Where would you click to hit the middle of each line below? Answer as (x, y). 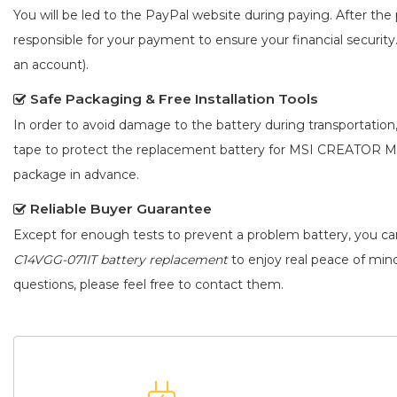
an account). (51, 65)
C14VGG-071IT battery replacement (121, 260)
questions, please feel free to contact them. (148, 285)
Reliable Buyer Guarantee (121, 209)
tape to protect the (75, 150)
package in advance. (76, 175)
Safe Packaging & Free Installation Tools (174, 99)
